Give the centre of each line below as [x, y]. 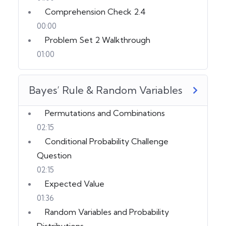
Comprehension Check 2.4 [95, 11]
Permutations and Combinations [105, 113]
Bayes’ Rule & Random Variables [105, 90]
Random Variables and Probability [107, 212]
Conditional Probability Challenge [107, 141]
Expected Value [75, 183]
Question [54, 155]
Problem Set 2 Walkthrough [98, 40]
